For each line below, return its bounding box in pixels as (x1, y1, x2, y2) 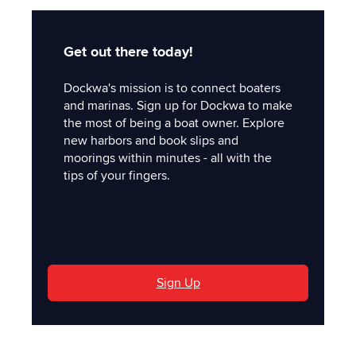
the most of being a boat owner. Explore (64, 115, 284, 132)
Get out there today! (64, 42, 193, 60)
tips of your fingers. (64, 168, 170, 184)
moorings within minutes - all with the (64, 150, 272, 167)
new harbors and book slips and (64, 133, 238, 149)
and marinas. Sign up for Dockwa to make (64, 98, 292, 114)
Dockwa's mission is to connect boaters (64, 80, 281, 97)
